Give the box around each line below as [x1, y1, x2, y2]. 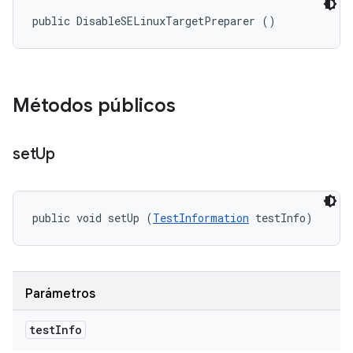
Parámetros [25, 286, 95, 302]
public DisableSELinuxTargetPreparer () [32, 13, 276, 28]
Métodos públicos [13, 94, 176, 117]
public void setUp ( [32, 210, 153, 225]
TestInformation [153, 210, 249, 225]
